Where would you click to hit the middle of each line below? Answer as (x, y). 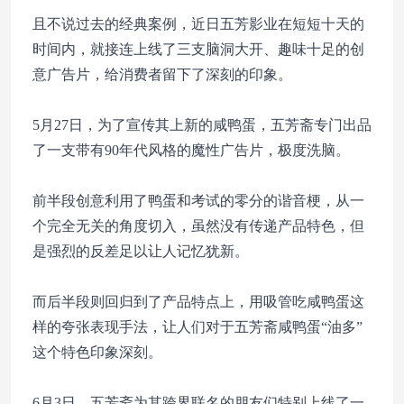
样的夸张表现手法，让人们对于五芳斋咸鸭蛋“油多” (197, 327)
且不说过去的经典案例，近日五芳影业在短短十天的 (198, 24)
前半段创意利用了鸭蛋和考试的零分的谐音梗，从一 (198, 201)
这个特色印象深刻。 (97, 352)
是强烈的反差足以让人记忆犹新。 (141, 251)
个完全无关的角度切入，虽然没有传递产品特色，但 (198, 226)
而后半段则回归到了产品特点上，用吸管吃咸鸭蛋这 (198, 302)
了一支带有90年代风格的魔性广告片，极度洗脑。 (191, 150)
